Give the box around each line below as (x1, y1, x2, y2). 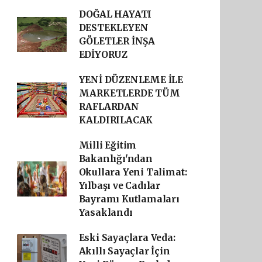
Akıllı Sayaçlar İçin (78, 246, 170, 257)
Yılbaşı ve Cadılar (78, 180, 161, 191)
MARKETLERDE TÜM (78, 88, 180, 99)
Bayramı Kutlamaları (78, 194, 180, 205)
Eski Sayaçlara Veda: (78, 232, 175, 243)
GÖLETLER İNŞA (78, 36, 156, 47)
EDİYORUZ (78, 49, 128, 60)
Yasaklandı (78, 207, 133, 218)
